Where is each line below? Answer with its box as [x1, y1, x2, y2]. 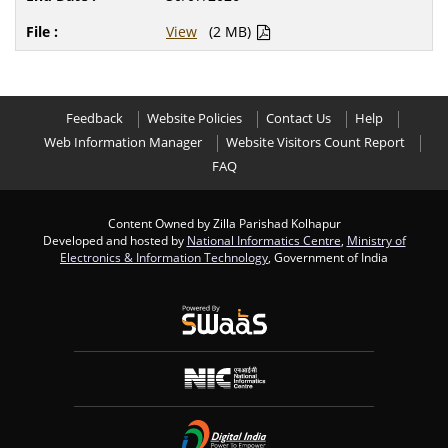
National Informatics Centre [186, 232, 341, 248]
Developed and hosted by [42, 232, 187, 248]
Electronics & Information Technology [60, 249, 268, 265]
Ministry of [346, 232, 406, 248]
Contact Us [265, 110, 331, 127]
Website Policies [146, 110, 242, 127]
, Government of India [268, 249, 388, 265]
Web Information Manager [43, 134, 202, 151]
